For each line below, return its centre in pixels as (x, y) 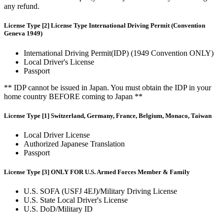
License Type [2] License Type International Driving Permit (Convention (105, 26)
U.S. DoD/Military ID (58, 209)
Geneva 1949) (23, 34)
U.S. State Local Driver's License (76, 200)
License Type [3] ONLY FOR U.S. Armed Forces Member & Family (97, 172)
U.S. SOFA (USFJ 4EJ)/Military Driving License (100, 191)
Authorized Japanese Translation (74, 144)
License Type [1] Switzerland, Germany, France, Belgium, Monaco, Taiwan (108, 115)
